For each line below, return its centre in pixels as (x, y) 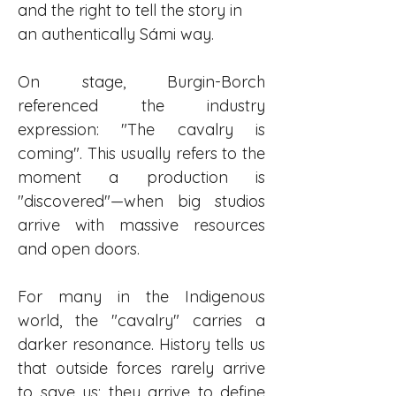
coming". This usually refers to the (141, 153)
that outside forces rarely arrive (141, 368)
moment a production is (141, 177)
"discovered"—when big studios (141, 201)
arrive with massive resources (141, 225)
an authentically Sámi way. (116, 34)
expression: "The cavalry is (141, 129)
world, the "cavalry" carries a (141, 320)
